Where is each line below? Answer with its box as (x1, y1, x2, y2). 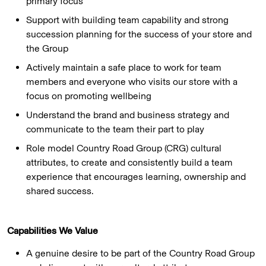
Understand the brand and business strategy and (26, 109, 229, 121)
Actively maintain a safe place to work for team (26, 62, 221, 74)
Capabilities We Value (7, 225, 100, 237)
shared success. (26, 185, 94, 197)
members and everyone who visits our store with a (26, 76, 237, 88)
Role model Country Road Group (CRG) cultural (26, 142, 221, 154)
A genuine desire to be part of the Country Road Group (26, 248, 255, 259)
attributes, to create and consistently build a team (26, 157, 233, 169)
